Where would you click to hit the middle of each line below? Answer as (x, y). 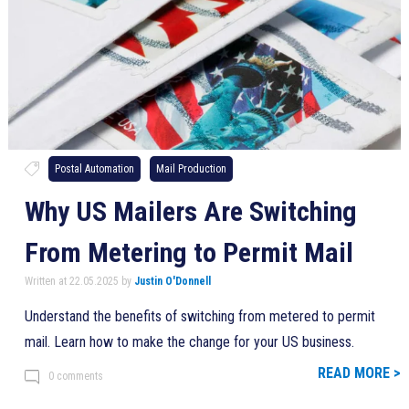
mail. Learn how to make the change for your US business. (189, 341)
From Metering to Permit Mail (189, 252)
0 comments (75, 376)
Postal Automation (94, 168)
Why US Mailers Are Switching (190, 211)
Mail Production (191, 168)
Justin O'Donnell (172, 281)
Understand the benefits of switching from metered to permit (199, 316)
